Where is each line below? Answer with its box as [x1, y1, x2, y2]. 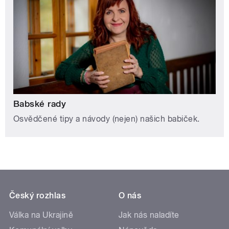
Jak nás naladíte [119, 210, 179, 220]
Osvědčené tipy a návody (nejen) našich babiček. [13, 114, 200, 124]
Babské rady [13, 99, 66, 109]
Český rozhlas [9, 191, 66, 201]
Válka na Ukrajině [9, 210, 74, 220]
